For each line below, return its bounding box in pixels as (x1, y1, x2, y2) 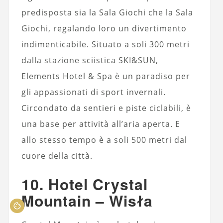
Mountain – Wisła (21, 189, 153, 211)
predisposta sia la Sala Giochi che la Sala (21, 6, 193, 18)
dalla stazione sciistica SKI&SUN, (21, 54, 158, 66)
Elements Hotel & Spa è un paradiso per (21, 70, 190, 82)
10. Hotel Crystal (21, 173, 148, 195)
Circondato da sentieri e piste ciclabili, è (21, 102, 191, 113)
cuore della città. (21, 150, 93, 161)
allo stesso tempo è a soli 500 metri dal (21, 134, 187, 145)
